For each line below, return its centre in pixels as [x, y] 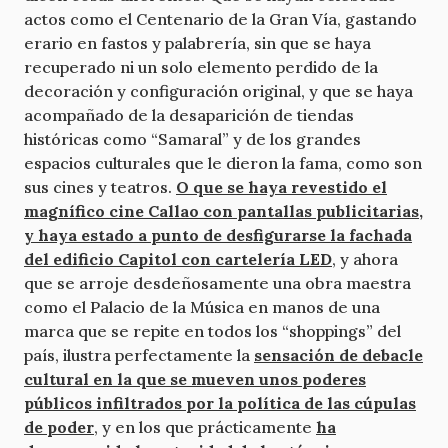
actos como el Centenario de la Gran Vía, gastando [220, 18]
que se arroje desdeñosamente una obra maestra [217, 282]
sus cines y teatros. [100, 186]
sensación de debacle [338, 354]
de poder [59, 426]
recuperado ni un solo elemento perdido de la [201, 66]
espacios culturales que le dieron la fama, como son [223, 162]
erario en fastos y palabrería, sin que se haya [197, 42]
